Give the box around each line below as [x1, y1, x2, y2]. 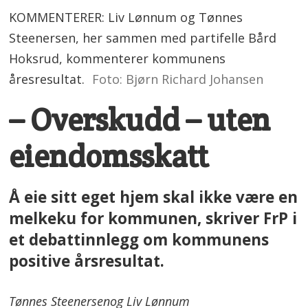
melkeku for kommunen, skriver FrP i [9, 207, 298, 229]
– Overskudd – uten [9, 100, 271, 140]
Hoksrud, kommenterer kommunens [9, 50, 226, 67]
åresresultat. [9, 71, 85, 88]
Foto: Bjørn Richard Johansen [91, 71, 263, 88]
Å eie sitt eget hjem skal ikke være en [9, 186, 298, 208]
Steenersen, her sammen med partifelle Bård [9, 30, 277, 47]
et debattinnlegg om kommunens [9, 228, 269, 250]
